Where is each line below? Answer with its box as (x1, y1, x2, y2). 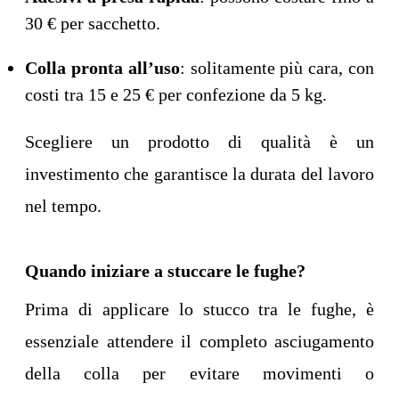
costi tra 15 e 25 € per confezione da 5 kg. (25, 85, 327, 105)
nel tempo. (25, 196, 102, 216)
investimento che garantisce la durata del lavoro (25, 164, 374, 184)
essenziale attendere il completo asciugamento (25, 331, 374, 352)
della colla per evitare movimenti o (25, 363, 374, 384)
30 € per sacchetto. (25, 13, 160, 34)
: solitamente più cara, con (179, 58, 375, 78)
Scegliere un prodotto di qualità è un (25, 132, 374, 152)
